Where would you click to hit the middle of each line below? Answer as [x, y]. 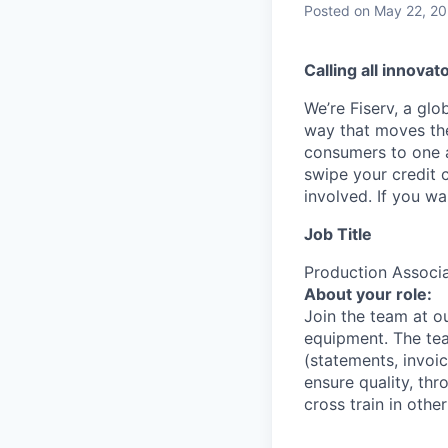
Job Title [338, 234]
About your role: [368, 294]
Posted [327, 10]
